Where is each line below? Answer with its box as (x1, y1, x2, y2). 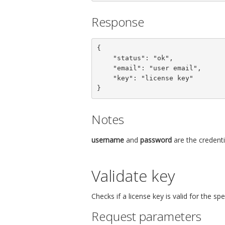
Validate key (91, 164, 175, 186)
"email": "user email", (96, 64, 113, 72)
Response (91, 13, 144, 30)
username (91, 135, 124, 145)
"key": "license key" (96, 74, 113, 82)
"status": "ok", (96, 54, 113, 62)
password (140, 135, 172, 145)
